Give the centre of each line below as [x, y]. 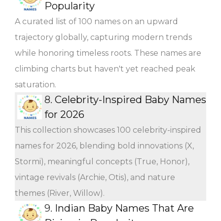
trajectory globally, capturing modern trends [103, 37]
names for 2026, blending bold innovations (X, [104, 146]
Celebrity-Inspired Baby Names [130, 99]
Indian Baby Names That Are [124, 208]
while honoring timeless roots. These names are [108, 53]
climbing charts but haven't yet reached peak [105, 69]
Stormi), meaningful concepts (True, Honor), [102, 161]
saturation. [36, 84]
